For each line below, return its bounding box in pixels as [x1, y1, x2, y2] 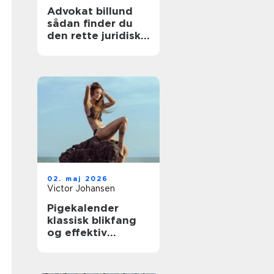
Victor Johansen [47, 183, 115, 193]
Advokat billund [47, 5, 133, 17]
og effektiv [47, 226, 107, 239]
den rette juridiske [47, 29, 147, 42]
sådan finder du [47, 17, 133, 29]
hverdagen [47, 251, 105, 263]
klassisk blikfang [47, 214, 136, 226]
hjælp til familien [47, 42, 138, 54]
